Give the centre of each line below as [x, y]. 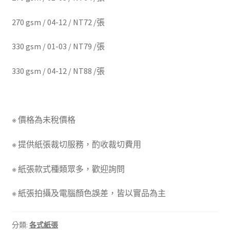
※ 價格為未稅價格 [43, 120]
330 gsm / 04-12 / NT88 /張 [58, 71]
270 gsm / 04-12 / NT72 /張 [58, 22]
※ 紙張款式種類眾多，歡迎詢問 [68, 169]
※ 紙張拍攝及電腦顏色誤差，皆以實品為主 [89, 193]
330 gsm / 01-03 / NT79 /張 [58, 46]
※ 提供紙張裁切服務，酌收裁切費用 [76, 144]
